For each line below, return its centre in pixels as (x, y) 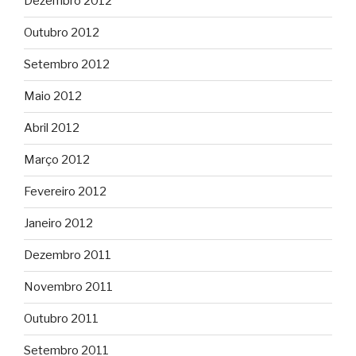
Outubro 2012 (62, 33)
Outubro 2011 (61, 319)
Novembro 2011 (68, 287)
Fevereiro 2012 (65, 192)
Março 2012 (57, 160)
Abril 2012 (52, 128)
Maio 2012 (53, 97)
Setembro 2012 (67, 65)
